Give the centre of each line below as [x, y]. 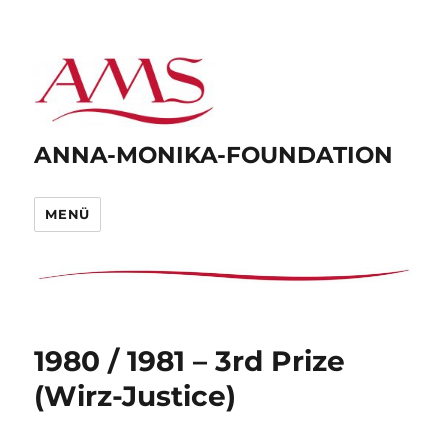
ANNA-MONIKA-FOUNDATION [214, 154]
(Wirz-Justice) [135, 395]
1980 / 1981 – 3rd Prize [190, 360]
